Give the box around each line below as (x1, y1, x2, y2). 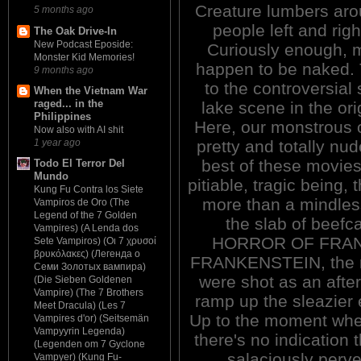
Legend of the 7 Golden (34, 210, 137, 222)
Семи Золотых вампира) (34, 261, 146, 273)
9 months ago (34, 64, 93, 75)
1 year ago (34, 136, 81, 147)
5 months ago (34, 4, 93, 15)
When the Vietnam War (34, 84, 147, 97)
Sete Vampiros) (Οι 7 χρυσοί (34, 235, 156, 247)
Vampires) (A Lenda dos (34, 222, 139, 234)
